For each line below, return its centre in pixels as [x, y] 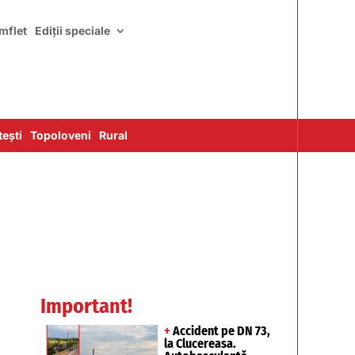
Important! [86, 306]
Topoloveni [61, 135]
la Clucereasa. [200, 344]
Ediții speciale [72, 31]
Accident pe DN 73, [220, 331]
